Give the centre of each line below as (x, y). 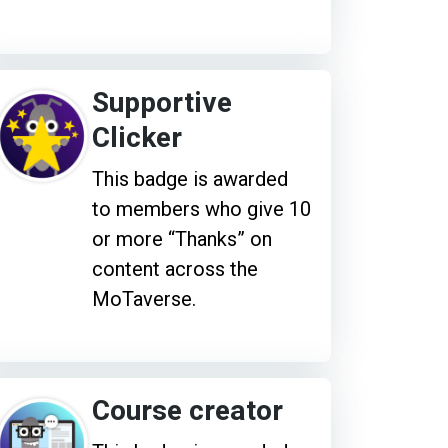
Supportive (161, 103)
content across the (174, 268)
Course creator (187, 411)
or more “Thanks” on (181, 238)
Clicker (136, 138)
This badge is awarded (189, 178)
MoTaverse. (143, 298)
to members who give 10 (201, 208)
